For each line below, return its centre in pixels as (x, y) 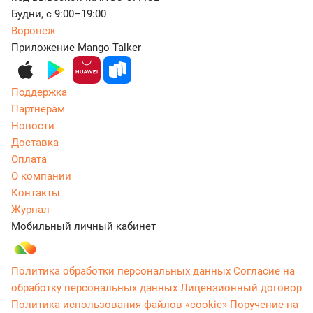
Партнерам (38, 109)
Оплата (29, 160)
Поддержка (39, 93)
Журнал (30, 210)
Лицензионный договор (241, 288)
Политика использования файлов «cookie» (119, 305)
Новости (33, 126)
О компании (41, 176)
